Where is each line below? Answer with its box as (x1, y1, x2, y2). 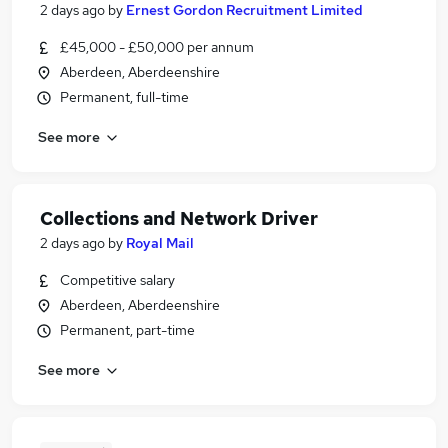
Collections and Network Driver (40, 207, 318, 230)
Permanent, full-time (60, 88, 189, 106)
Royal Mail (126, 234, 194, 252)
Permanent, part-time (60, 321, 195, 339)
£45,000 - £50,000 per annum (60, 38, 254, 56)
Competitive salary (60, 271, 175, 289)
